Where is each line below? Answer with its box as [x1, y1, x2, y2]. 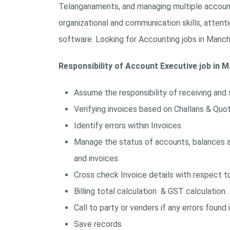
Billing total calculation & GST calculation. [74, 186, 227, 196]
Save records [74, 219, 122, 229]
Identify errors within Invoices [74, 121, 181, 130]
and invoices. [74, 154, 120, 163]
